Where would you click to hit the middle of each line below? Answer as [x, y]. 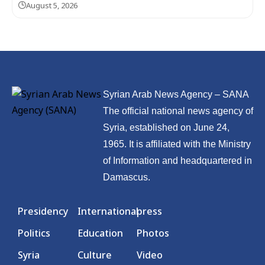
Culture [94, 255]
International [108, 211]
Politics [34, 233]
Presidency [43, 211]
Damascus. [126, 177]
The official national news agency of [178, 111]
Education [100, 233]
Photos [153, 233]
